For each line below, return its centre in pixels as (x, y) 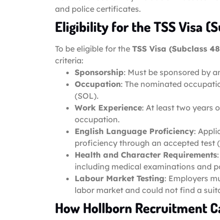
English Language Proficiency (134, 131)
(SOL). (87, 96)
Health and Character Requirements (146, 154)
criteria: (69, 60)
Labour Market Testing (120, 178)
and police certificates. (98, 9)
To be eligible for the (94, 48)
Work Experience (108, 107)
